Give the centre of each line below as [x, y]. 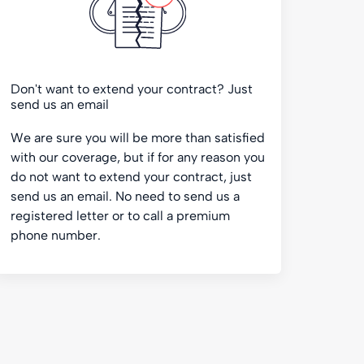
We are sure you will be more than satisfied [137, 138]
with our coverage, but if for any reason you [137, 157]
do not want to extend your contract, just [131, 177]
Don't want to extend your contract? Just [131, 89]
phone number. [55, 235]
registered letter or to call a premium [120, 216]
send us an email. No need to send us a [125, 196]
